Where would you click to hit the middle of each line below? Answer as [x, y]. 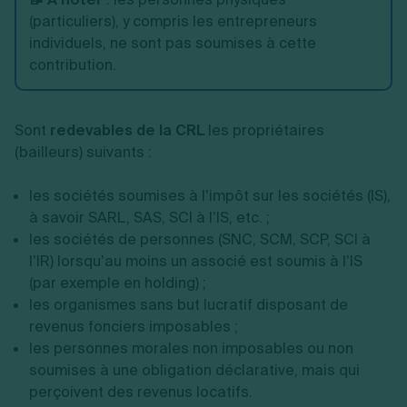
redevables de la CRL [127, 130]
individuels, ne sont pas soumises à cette [173, 43]
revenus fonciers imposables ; [134, 327]
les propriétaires [264, 130]
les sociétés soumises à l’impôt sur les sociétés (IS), [210, 196]
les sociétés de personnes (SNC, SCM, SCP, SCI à [200, 239]
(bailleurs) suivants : [83, 152]
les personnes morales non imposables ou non [191, 348]
